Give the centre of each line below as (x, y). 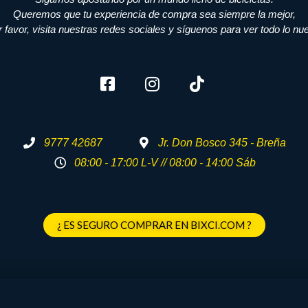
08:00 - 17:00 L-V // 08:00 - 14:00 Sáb (165, 163)
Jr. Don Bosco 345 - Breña (222, 143)
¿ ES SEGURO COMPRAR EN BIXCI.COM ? (154, 225)
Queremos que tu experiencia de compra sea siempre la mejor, (154, 14)
